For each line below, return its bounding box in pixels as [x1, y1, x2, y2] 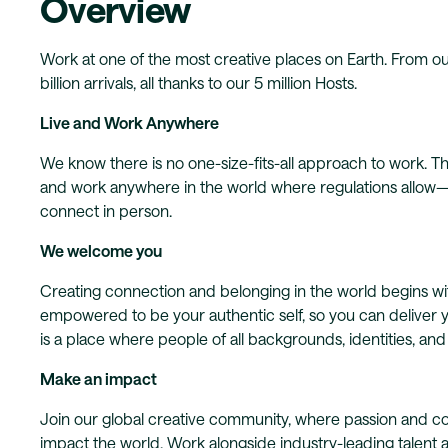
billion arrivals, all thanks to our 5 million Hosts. [40, 73, 357, 92]
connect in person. [40, 201, 172, 220]
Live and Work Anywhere [40, 113, 219, 132]
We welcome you [40, 241, 162, 260]
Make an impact [40, 369, 157, 388]
